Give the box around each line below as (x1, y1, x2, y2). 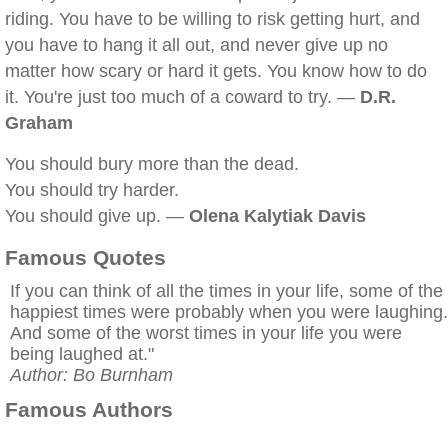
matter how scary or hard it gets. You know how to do (5, 61, 427, 81)
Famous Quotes (5, 246, 166, 269)
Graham (5, 113, 73, 133)
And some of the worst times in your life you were (10, 323, 402, 343)
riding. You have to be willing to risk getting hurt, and (5, 9, 420, 29)
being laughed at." (10, 344, 154, 364)
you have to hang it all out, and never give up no (5, 35, 388, 55)
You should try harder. (5, 180, 179, 200)
